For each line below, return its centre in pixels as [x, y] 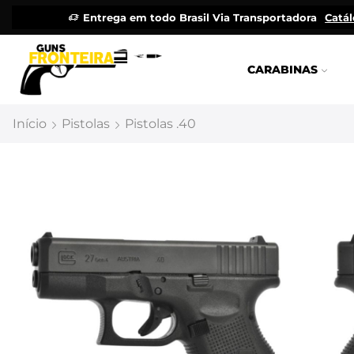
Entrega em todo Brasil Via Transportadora [200, 17]
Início [30, 124]
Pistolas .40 [160, 124]
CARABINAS [283, 70]
